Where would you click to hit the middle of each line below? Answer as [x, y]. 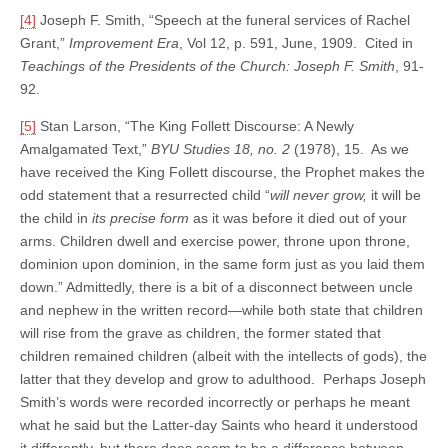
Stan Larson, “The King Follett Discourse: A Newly [195, 125]
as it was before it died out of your [298, 217]
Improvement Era [124, 42]
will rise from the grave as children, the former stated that [200, 332]
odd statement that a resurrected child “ [145, 194]
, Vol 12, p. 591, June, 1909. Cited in [296, 42]
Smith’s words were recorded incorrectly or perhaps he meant [215, 401]
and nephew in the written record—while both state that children [221, 309]
